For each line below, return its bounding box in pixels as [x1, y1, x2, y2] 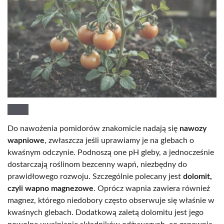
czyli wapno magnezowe [7, 184, 93, 193]
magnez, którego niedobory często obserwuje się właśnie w [7, 196, 214, 205]
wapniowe [7, 136, 44, 145]
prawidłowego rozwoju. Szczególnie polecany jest [7, 172, 183, 181]
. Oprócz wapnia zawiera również [93, 184, 210, 193]
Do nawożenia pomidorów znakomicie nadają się [7, 124, 179, 133]
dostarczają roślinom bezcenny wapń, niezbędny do [7, 160, 187, 169]
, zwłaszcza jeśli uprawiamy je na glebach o [44, 136, 194, 145]
